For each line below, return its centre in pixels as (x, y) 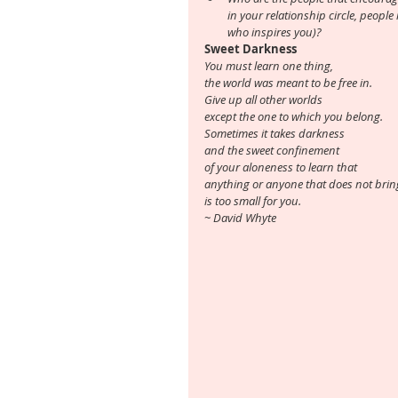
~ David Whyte (240, 218)
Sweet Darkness (251, 49)
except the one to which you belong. (294, 117)
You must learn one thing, (270, 66)
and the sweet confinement (273, 151)
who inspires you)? (275, 32)
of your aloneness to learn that (281, 167)
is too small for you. (253, 201)
